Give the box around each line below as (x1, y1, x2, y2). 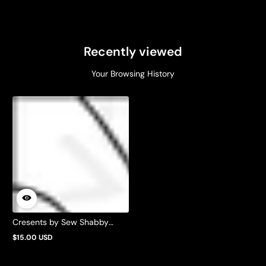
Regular (12, 236, 37, 246)
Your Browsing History (91, 68, 175, 80)
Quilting (12, 227, 42, 239)
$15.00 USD (12, 233, 53, 243)
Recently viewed (84, 43, 182, 61)
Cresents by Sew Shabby (12, 217, 109, 228)
